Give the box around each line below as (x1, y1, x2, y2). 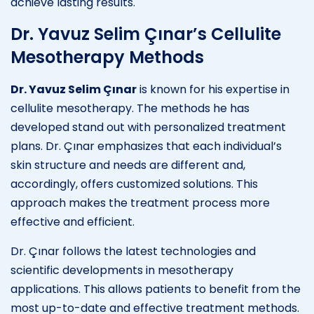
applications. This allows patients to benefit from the (11, 280, 301, 297)
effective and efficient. (11, 213, 135, 230)
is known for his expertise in (137, 81, 289, 97)
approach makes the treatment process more (11, 194, 270, 211)
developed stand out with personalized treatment (11, 118, 286, 135)
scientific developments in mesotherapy (11, 261, 233, 278)
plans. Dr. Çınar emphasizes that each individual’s (11, 137, 282, 154)
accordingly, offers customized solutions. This (11, 175, 258, 192)
